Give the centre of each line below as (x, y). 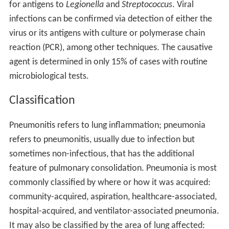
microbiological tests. (49, 76)
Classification (42, 101)
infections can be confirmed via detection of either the (110, 19)
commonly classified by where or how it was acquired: (110, 183)
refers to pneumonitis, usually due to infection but (102, 140)
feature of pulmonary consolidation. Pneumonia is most (113, 169)
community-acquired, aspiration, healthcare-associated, (113, 197)
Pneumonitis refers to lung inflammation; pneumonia (107, 126)
